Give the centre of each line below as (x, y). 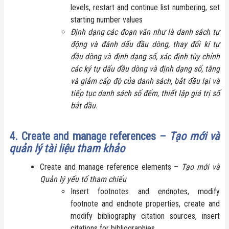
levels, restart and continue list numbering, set (145, 7)
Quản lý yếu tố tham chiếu (83, 179)
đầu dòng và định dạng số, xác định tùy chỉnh (145, 56)
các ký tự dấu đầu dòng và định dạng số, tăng (145, 68)
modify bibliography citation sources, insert (145, 216)
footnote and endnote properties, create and (145, 203)
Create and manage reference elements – (111, 167)
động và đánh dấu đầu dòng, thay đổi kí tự (145, 44)
